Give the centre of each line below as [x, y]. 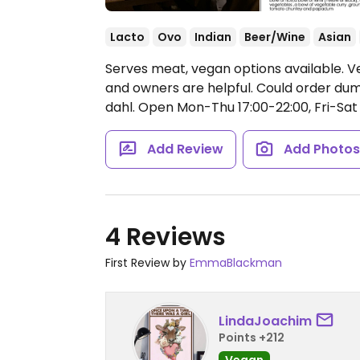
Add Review [185, 149]
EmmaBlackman [236, 263]
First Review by [147, 263]
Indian [213, 37]
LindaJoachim [265, 321]
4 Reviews [166, 237]
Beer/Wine [275, 37]
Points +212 [252, 337]
